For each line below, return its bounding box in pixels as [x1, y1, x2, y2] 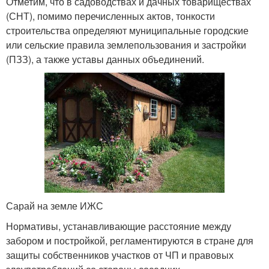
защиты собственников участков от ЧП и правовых [6, 247, 234, 262]
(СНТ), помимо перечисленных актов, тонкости [6, 9, 215, 23]
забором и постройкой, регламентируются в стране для [6, 233, 253, 247]
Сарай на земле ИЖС [6, 198, 103, 213]
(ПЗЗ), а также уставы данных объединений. [6, 52, 204, 67]
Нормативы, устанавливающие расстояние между [6, 219, 231, 233]
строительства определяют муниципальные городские [6, 23, 249, 38]
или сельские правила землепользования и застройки [6, 38, 246, 52]
